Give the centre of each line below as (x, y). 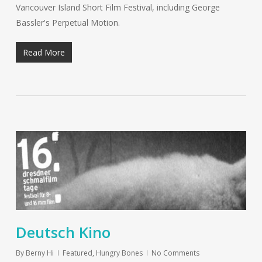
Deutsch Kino (63, 232)
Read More (44, 52)
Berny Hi (39, 253)
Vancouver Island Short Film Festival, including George (118, 7)
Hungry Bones (119, 253)
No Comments (175, 253)
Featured (77, 253)
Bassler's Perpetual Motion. (68, 22)
